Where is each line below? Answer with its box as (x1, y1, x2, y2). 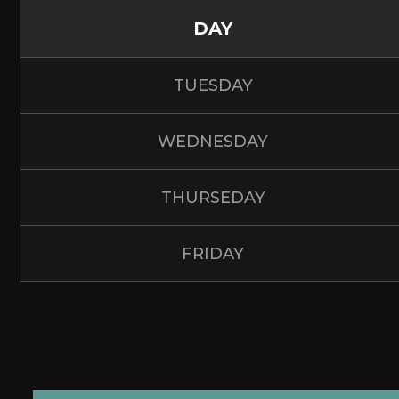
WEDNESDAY (158, 131, 268, 151)
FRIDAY (182, 243, 244, 264)
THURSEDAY (160, 187, 265, 208)
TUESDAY (173, 75, 253, 95)
